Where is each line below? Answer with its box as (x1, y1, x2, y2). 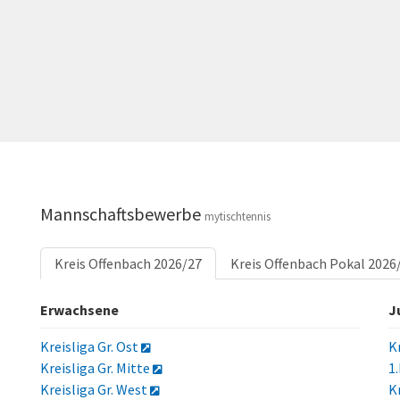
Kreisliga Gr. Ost (39, 337, 141, 355)
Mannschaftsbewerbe (39, 203, 204, 225)
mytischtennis (204, 209, 271, 224)
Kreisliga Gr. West (39, 380, 150, 398)
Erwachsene (39, 301, 119, 319)
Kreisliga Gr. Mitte (39, 359, 153, 377)
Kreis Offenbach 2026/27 (54, 254, 202, 272)
